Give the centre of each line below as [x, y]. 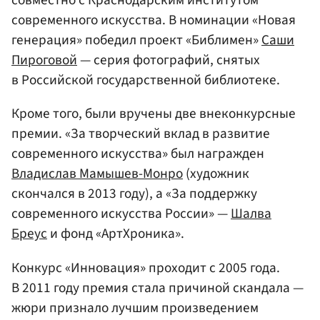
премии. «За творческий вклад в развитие [141, 134]
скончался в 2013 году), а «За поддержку [134, 194]
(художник [216, 174]
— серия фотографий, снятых [169, 60]
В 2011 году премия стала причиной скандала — [157, 287]
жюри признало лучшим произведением [135, 307]
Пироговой [44, 60]
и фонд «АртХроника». [116, 234]
